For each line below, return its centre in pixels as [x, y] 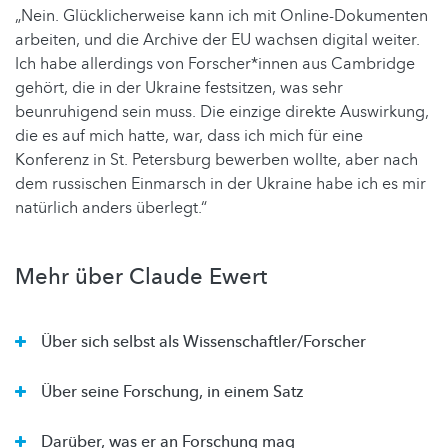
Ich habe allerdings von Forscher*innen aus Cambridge [215, 64]
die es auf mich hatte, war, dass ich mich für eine [189, 136]
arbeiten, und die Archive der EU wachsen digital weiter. [217, 40]
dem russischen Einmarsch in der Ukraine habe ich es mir [220, 184]
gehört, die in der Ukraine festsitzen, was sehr [179, 88]
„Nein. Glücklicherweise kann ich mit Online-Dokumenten [221, 16]
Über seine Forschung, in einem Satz [172, 392]
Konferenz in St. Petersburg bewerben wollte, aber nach [216, 160]
